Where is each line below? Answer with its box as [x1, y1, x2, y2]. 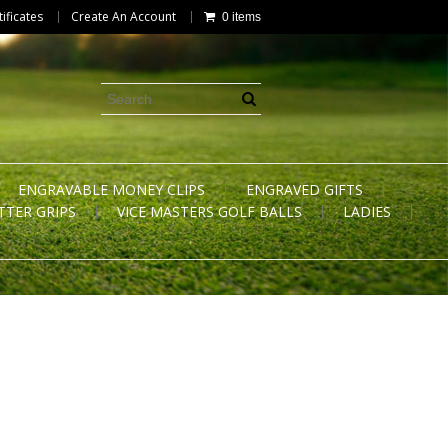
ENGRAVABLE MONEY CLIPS [18, 180, 205, 199]
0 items [222, 10, 261, 24]
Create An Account [71, 8, 176, 25]
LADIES [343, 202, 391, 221]
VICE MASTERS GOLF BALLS [117, 202, 302, 221]
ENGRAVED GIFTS [246, 180, 363, 199]
